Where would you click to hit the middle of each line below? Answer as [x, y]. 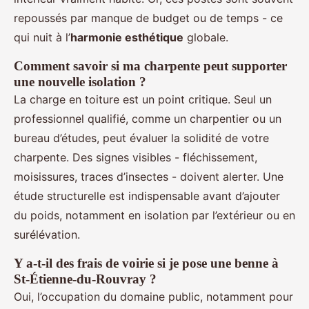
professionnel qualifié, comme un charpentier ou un [148, 119]
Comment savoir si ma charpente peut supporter [150, 66]
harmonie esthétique [127, 38]
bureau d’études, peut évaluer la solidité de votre [141, 138]
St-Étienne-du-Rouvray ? [85, 279]
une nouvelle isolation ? [80, 82]
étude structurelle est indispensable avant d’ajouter [147, 196]
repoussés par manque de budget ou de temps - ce [148, 18]
